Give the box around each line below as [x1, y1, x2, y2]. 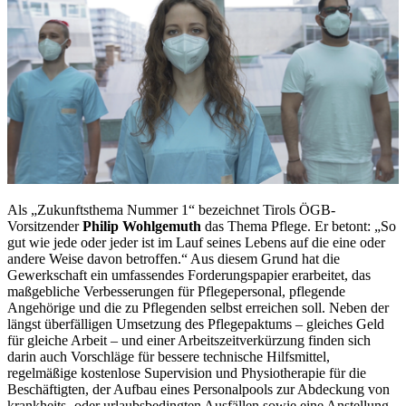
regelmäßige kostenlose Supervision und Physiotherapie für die [7, 364, 366, 381]
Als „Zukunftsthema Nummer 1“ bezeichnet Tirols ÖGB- [7, 201, 335, 217]
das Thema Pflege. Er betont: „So [201, 217, 396, 234]
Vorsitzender [7, 217, 82, 234]
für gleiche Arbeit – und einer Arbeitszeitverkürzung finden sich [7, 332, 371, 348]
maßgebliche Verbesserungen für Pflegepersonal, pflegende [7, 283, 345, 299]
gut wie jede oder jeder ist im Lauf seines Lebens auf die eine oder [7, 234, 385, 250]
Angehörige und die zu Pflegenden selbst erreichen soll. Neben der [7, 299, 389, 315]
